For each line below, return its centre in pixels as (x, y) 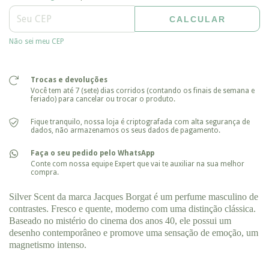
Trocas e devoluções (69, 80)
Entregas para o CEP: (44, 23)
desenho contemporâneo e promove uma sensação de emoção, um (134, 232)
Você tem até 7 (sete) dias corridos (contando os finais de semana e (142, 90)
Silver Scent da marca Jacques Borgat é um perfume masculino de (134, 196)
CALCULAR (197, 19)
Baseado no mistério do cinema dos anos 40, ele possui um (120, 220)
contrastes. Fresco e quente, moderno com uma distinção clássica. (132, 208)
